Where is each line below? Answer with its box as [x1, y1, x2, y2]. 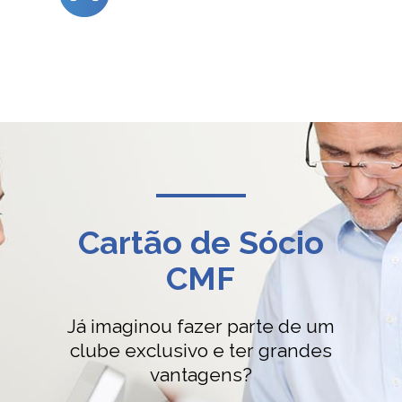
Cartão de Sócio [77, 223, 324, 261]
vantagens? [149, 363, 252, 386]
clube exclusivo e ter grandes [69, 339, 332, 362]
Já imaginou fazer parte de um [66, 315, 335, 337]
